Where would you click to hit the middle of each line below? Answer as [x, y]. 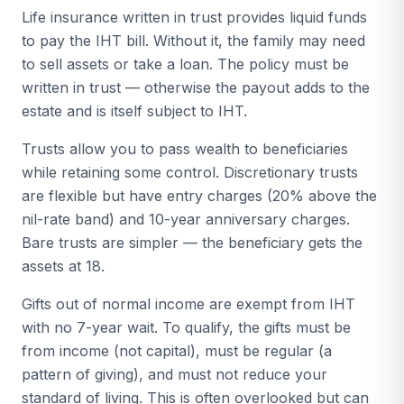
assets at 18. [63, 266]
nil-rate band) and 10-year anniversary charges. [186, 219]
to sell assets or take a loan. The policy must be [185, 64]
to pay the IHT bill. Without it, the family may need [193, 41]
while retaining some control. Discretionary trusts [190, 172]
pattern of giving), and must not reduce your [174, 374]
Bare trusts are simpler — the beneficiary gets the [192, 243]
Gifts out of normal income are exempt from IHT [188, 304]
